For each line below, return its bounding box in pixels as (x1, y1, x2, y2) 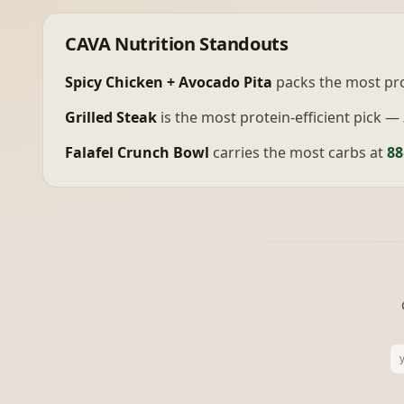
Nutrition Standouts (110, 32, 289, 56)
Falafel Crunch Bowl (65, 142, 209, 162)
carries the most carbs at (213, 142, 383, 162)
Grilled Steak (65, 107, 157, 127)
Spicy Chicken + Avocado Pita (65, 72, 272, 92)
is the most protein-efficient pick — (161, 107, 399, 127)
